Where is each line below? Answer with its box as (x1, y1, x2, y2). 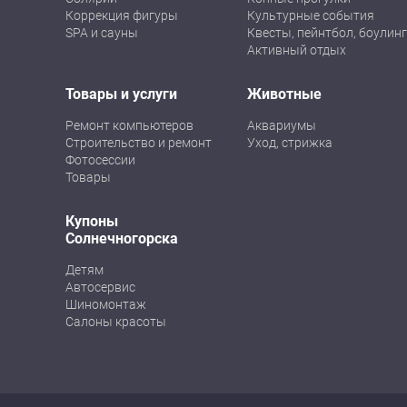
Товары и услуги (65, 85, 177, 103)
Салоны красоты (65, 314, 166, 329)
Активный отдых (247, 43, 346, 57)
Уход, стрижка (247, 135, 333, 150)
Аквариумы (247, 118, 316, 133)
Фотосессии (65, 153, 135, 167)
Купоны (65, 213, 118, 230)
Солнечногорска (65, 230, 178, 247)
